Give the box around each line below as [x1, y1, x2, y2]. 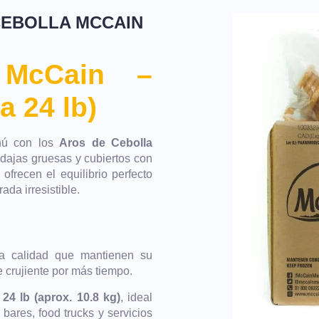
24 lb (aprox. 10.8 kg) [3, 291, 120, 303]
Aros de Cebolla [59, 137, 153, 149]
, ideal [120, 291, 153, 303]
